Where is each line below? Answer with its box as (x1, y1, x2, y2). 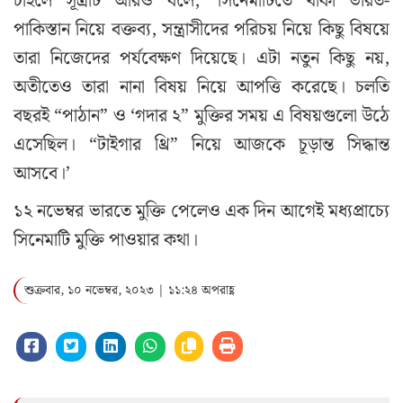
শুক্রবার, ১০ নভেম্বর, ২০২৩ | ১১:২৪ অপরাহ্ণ (24, 281, 235, 301)
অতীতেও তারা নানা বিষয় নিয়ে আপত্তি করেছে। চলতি (13, 73, 390, 103)
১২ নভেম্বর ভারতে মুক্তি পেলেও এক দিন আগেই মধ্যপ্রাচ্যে (13, 197, 390, 227)
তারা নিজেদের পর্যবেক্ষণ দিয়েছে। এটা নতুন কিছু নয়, (13, 44, 390, 74)
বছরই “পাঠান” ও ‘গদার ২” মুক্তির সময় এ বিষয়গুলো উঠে (13, 102, 390, 131)
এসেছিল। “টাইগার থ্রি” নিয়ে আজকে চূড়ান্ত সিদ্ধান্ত (13, 130, 390, 160)
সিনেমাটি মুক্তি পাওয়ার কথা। (13, 226, 198, 255)
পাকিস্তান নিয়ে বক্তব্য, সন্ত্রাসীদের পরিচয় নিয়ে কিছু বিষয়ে (13, 15, 390, 45)
